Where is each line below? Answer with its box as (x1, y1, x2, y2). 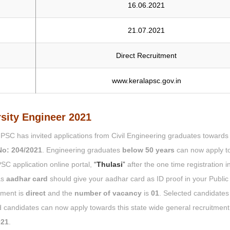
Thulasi (97, 160, 123, 169)
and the (46, 189, 74, 198)
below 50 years (122, 146, 175, 155)
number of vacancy (74, 189, 142, 198)
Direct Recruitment (116, 51, 177, 60)
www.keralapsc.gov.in (111, 76, 181, 85)
